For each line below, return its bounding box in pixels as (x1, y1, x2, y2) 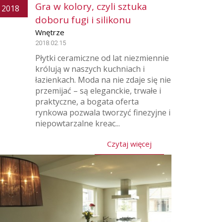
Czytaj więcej (107, 139, 152, 149)
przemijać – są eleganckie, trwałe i (35, 85, 161, 96)
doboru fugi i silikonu (35, 13, 131, 26)
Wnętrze (35, 27, 64, 37)
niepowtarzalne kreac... (35, 118, 120, 129)
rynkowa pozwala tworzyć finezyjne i (35, 107, 170, 118)
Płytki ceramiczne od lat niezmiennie (35, 53, 169, 63)
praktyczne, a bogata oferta (35, 96, 139, 107)
